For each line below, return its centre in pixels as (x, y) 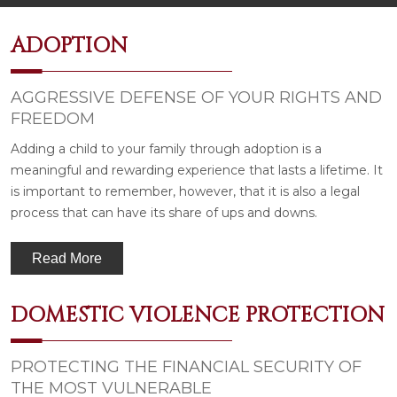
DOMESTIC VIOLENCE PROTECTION (198, 315)
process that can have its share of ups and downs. (164, 212)
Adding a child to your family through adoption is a (166, 148)
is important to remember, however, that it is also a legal (185, 191)
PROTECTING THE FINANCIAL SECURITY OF (186, 366)
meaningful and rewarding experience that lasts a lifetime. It (197, 170)
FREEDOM (53, 118)
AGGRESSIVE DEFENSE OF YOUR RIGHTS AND (196, 97)
